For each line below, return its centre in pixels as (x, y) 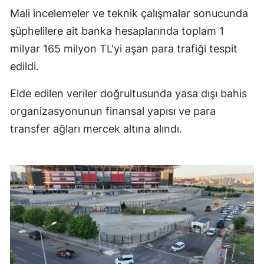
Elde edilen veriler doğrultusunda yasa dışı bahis (128, 93)
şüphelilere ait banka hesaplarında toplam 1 (117, 31)
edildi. (24, 66)
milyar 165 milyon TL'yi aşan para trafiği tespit (124, 48)
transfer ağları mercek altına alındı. (96, 128)
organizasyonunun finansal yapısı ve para (113, 111)
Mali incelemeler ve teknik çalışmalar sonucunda (129, 13)
